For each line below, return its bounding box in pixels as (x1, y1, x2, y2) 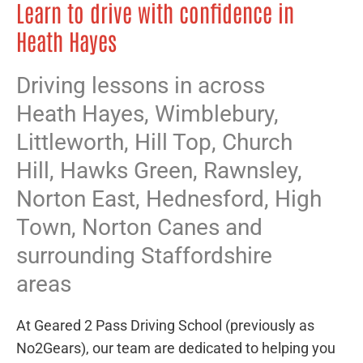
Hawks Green (60, 156, 193, 184)
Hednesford (146, 185, 264, 212)
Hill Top (135, 128, 211, 156)
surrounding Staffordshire (16, 241, 272, 269)
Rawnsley (203, 156, 297, 184)
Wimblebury (155, 100, 274, 127)
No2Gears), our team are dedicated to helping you (16, 339, 335, 357)
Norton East (16, 185, 135, 212)
